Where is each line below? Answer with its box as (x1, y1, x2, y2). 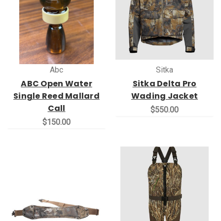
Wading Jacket (131, 90, 198, 102)
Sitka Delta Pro (132, 78, 197, 90)
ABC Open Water (21, 78, 92, 90)
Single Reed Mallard (13, 90, 100, 102)
